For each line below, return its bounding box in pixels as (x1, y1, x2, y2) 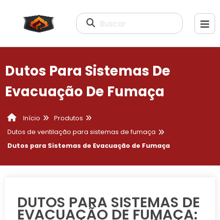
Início (22, 114, 40, 123)
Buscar (100, 18, 127, 29)
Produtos (54, 113, 83, 122)
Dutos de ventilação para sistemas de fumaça (7, 128, 156, 137)
